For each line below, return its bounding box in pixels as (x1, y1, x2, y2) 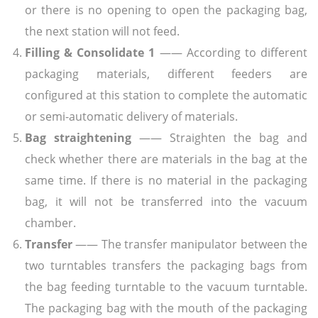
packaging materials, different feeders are (25, 65, 307, 82)
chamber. (25, 214, 76, 231)
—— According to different (155, 44, 308, 60)
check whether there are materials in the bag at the (25, 150, 307, 167)
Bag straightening (25, 129, 131, 146)
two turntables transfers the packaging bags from (25, 257, 307, 273)
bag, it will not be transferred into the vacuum (25, 193, 307, 209)
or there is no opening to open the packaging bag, (25, 1, 307, 18)
